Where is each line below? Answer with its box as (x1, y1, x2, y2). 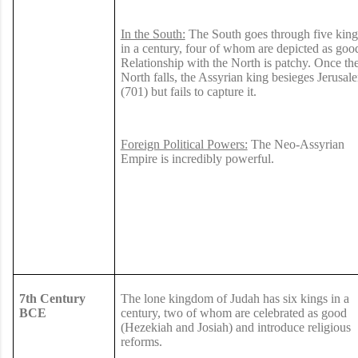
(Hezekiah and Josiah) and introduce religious (120, 320, 351, 334)
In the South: (120, 26, 185, 41)
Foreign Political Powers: (120, 137, 248, 151)
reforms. (120, 334, 165, 348)
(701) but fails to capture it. (120, 84, 260, 98)
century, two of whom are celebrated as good (120, 305, 347, 320)
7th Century (18, 291, 86, 305)
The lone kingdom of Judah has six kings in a (120, 291, 349, 305)
